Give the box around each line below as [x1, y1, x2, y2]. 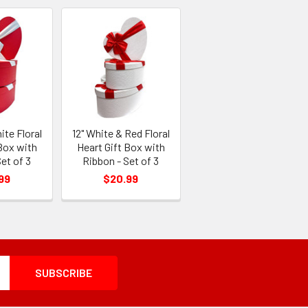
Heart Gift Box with [76, 140, 165, 153]
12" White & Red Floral [71, 126, 170, 140]
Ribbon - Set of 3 [82, 153, 159, 167]
